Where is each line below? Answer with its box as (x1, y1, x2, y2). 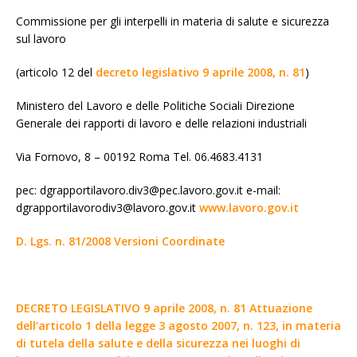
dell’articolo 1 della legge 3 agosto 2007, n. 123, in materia (16, 317, 341, 333)
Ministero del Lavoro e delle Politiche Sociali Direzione (16, 97, 295, 113)
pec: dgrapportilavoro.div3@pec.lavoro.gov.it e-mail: (16, 182, 280, 198)
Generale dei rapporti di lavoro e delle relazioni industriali (16, 115, 307, 131)
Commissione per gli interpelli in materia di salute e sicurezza (16, 13, 329, 29)
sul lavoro (16, 30, 66, 46)
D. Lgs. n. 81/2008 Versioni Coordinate (16, 233, 225, 249)
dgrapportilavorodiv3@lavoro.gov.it (16, 199, 199, 215)
